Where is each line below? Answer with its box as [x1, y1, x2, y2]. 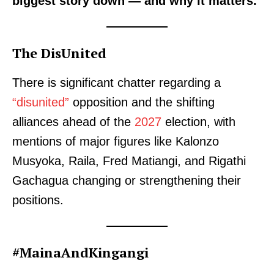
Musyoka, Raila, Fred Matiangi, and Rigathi [12, 154, 246, 168]
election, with [161, 115, 235, 129]
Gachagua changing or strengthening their [12, 174, 241, 188]
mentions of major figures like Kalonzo [12, 135, 219, 149]
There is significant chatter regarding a [12, 76, 221, 90]
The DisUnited [12, 44, 106, 62]
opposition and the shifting [69, 95, 215, 109]
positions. [12, 193, 64, 207]
